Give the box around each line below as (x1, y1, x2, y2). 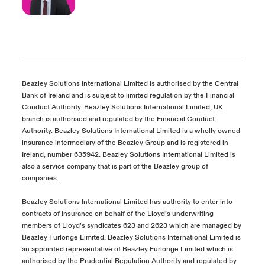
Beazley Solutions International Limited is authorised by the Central (21, 79, 238, 88)
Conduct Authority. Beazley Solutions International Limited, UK (21, 103, 223, 112)
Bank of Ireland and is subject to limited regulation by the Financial (21, 91, 234, 100)
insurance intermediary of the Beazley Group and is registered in (21, 138, 228, 147)
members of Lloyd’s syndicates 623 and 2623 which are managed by (21, 221, 241, 230)
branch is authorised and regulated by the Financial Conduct (21, 115, 215, 124)
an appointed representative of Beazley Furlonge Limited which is (21, 245, 233, 254)
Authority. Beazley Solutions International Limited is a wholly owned (21, 127, 240, 135)
